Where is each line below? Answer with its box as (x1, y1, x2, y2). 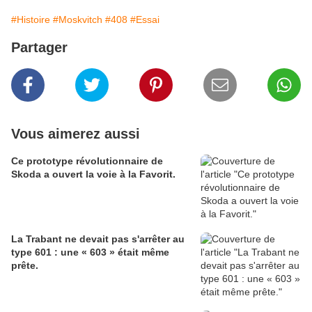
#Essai (130, 14, 159, 26)
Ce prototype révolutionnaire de (11, 155, 163, 167)
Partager (11, 40, 68, 56)
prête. (11, 260, 38, 272)
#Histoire (11, 14, 50, 26)
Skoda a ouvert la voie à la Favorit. (11, 169, 175, 180)
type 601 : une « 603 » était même (11, 247, 169, 258)
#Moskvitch (53, 14, 102, 26)
